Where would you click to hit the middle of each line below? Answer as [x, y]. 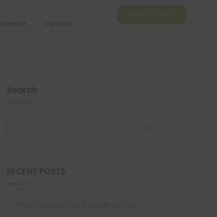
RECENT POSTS [36, 171]
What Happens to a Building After [76, 205]
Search [22, 90]
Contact [59, 23]
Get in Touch [152, 14]
